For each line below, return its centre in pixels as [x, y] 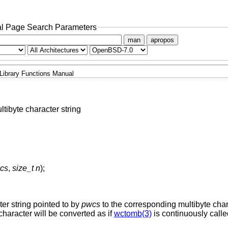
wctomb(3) [133, 213]
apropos [162, 40]
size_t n [26, 168]
